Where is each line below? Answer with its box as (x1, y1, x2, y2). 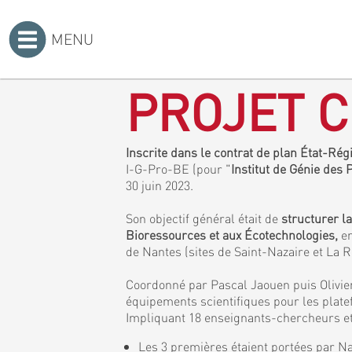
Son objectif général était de (126, 210, 281, 226)
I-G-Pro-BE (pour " (126, 160, 231, 177)
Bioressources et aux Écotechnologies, (126, 226, 341, 243)
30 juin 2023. (126, 177, 193, 193)
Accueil (115, 59, 153, 74)
